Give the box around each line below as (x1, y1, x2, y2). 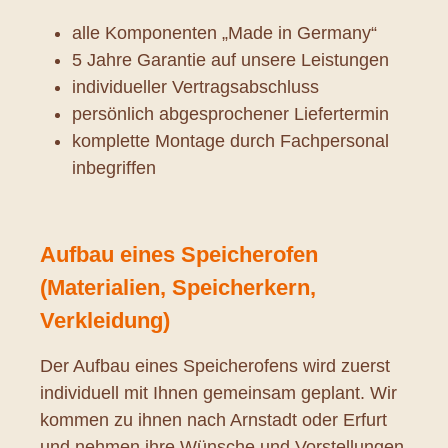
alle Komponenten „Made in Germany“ (72, 22, 377, 43)
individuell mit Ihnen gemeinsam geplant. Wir (40, 382, 397, 403)
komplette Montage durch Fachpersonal (72, 130, 389, 151)
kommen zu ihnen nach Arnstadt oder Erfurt (40, 409, 387, 430)
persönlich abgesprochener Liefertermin (72, 103, 389, 124)
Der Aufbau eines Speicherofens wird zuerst (40, 355, 390, 376)
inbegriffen (72, 157, 156, 178)
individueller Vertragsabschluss (72, 76, 319, 97)
